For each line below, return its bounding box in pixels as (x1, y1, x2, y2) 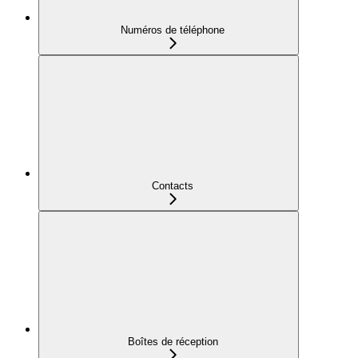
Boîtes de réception (127, 335, 218, 348)
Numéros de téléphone (121, 23, 225, 36)
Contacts (152, 179, 193, 192)
